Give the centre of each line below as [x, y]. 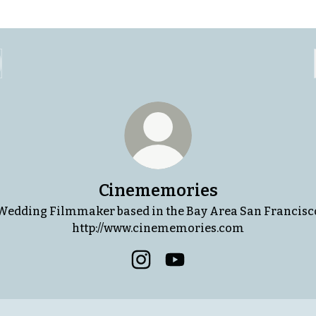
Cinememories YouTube [242, 275]
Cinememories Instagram [214, 275]
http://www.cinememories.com [158, 228]
